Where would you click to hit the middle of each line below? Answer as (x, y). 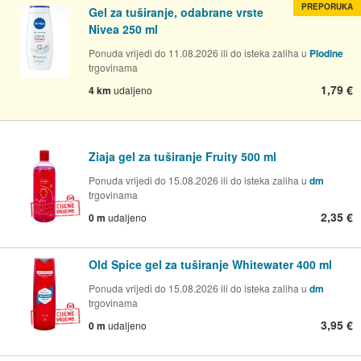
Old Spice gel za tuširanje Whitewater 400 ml (210, 265)
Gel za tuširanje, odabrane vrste (176, 12)
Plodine (326, 54)
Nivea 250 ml (123, 29)
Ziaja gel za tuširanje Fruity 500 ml (183, 157)
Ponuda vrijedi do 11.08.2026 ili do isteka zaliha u (199, 53)
